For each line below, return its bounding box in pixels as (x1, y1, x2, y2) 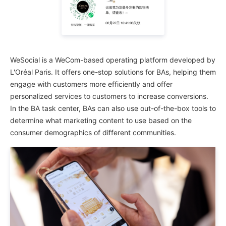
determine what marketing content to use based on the (10, 116, 192, 125)
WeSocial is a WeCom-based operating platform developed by (10, 55, 215, 64)
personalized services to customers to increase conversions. (10, 91, 208, 100)
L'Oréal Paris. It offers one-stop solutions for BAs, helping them (10, 67, 216, 76)
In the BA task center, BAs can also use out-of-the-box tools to (10, 103, 216, 112)
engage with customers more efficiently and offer (10, 79, 173, 88)
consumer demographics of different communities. (10, 128, 176, 137)
